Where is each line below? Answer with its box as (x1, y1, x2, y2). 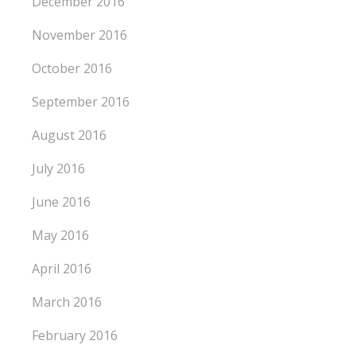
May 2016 (32, 226, 90, 245)
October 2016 (32, 60, 113, 78)
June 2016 (32, 193, 91, 211)
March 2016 (32, 293, 103, 311)
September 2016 (32, 93, 130, 111)
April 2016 (32, 260, 92, 278)
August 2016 (32, 126, 107, 145)
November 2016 (32, 26, 128, 44)
